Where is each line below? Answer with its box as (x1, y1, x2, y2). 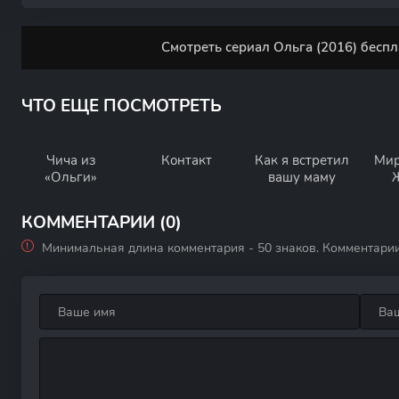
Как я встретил (255, 151, 349, 169)
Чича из (45, 151, 95, 169)
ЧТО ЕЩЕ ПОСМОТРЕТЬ (21, 94, 222, 118)
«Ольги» (44, 168, 97, 186)
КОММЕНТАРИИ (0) (21, 211, 182, 234)
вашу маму (268, 168, 336, 186)
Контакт (160, 151, 212, 169)
